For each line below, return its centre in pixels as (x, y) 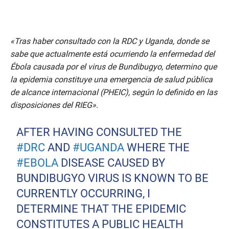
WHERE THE (157, 148)
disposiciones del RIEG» (53, 105)
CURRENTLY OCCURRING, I (84, 194)
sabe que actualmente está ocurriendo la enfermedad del (112, 54)
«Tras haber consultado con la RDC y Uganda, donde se (110, 41)
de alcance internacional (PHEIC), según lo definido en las (114, 93)
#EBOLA (38, 163)
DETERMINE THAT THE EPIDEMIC (101, 209)
